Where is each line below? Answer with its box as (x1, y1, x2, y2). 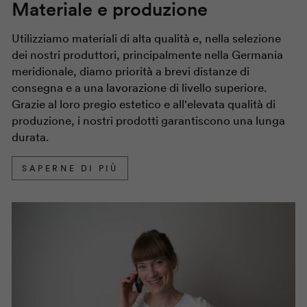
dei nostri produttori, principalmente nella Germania (12, 48, 283, 63)
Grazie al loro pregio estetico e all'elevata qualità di (12, 97, 275, 112)
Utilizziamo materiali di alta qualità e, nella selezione (12, 32, 281, 47)
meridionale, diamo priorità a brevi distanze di (12, 64, 249, 79)
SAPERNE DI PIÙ (22, 163, 119, 174)
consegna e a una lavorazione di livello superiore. (12, 81, 267, 96)
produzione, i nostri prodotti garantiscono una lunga (12, 114, 285, 129)
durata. (12, 130, 49, 145)
